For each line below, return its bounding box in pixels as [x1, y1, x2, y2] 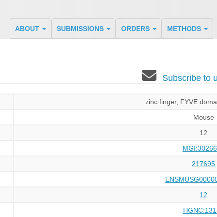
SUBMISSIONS [56, 25, 106, 32]
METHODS [167, 25, 203, 32]
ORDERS [121, 25, 152, 32]
